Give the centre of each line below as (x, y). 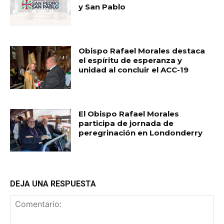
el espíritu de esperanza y (130, 60)
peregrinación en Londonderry (141, 132)
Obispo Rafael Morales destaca (142, 50)
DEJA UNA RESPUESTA (53, 184)
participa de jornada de (126, 123)
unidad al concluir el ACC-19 (134, 69)
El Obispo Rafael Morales (129, 113)
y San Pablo (102, 7)
